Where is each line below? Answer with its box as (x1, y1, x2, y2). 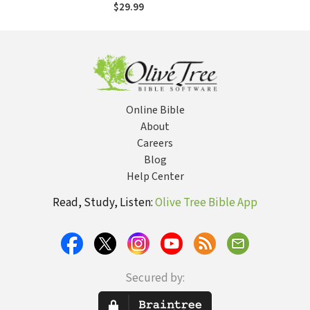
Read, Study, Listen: (53, 194, 155, 211)
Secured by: (125, 270, 185, 286)
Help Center (126, 169, 184, 184)
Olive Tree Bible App (155, 194, 257, 211)
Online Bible (125, 102, 185, 118)
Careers (137, 136, 173, 151)
